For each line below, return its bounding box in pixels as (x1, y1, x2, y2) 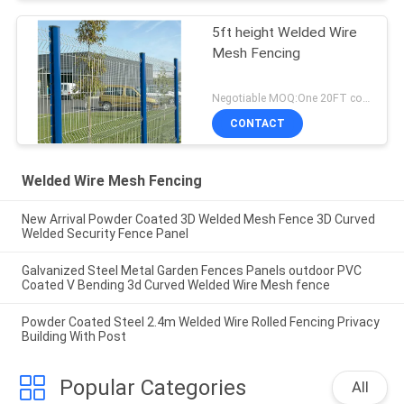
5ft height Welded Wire (212, 23, 358, 41)
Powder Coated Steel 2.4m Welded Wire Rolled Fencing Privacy (21, 314, 380, 329)
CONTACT (230, 117, 286, 131)
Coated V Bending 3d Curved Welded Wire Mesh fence (21, 277, 330, 292)
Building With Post (21, 328, 126, 344)
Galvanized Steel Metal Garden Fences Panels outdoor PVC (21, 262, 362, 278)
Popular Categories (59, 374, 246, 400)
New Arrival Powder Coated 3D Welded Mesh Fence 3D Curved (21, 212, 375, 227)
